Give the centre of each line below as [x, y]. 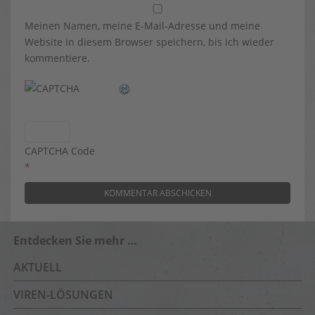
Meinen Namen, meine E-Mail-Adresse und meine [142, 26]
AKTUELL [38, 267]
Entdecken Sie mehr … [75, 240]
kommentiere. [57, 58]
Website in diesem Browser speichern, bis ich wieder [149, 42]
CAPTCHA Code [60, 151]
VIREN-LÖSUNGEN [63, 295]
